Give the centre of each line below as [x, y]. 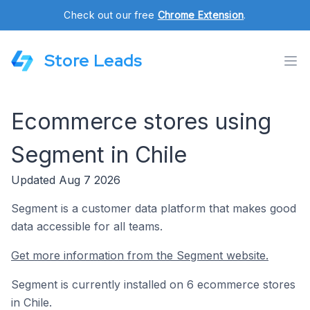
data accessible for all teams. [87, 226]
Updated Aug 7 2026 [66, 180]
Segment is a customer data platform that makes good [154, 208]
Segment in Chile [99, 155]
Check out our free [111, 15]
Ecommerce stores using [141, 121]
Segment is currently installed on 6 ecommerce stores [153, 284]
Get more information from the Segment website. [140, 255]
